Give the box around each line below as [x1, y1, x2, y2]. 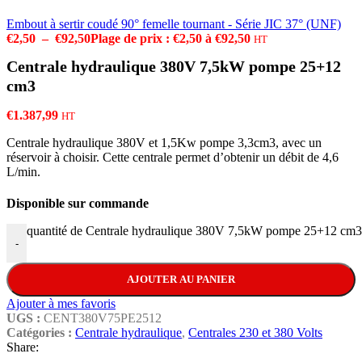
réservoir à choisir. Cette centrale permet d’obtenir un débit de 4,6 [6, 150, 339, 165]
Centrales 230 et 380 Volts [188, 326, 322, 340]
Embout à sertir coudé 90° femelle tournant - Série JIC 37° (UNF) [6, 17, 341, 31]
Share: [6, 340, 39, 355]
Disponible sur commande [6, 196, 149, 211]
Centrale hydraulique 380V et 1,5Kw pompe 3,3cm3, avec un [6, 136, 322, 150]
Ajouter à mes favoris [6, 297, 116, 311]
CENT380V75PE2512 [44, 311, 162, 326]
